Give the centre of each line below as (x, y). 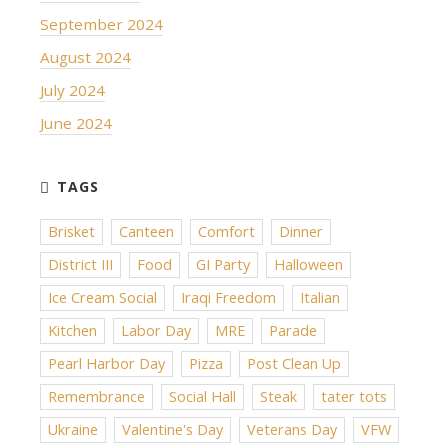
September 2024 (101, 23)
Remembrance (96, 396)
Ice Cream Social (102, 297)
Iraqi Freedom (228, 297)
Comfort (226, 231)
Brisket (71, 231)
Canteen (146, 231)
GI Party (223, 264)
